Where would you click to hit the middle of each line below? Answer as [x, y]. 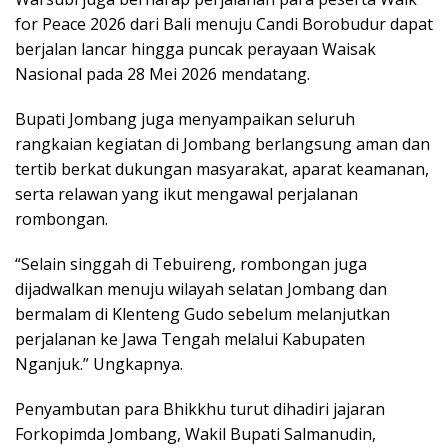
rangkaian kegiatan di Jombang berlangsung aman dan [222, 144]
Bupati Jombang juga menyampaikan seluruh [185, 119]
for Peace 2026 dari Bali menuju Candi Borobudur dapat [224, 24]
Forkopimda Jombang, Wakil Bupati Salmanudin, [195, 434]
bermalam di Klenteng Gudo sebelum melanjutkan [202, 314]
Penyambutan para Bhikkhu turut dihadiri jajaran [200, 409]
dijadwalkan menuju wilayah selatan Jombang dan [201, 289]
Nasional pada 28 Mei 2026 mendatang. [162, 74]
